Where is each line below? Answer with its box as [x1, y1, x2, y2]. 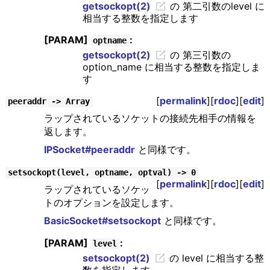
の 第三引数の [166, 49, 231, 61]
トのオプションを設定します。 [43, 196, 179, 209]
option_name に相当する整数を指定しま [82, 61, 260, 74]
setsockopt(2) [82, 251, 150, 264]
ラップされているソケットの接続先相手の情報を [43, 112, 256, 125]
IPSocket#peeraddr [43, 143, 135, 156]
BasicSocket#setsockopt [43, 215, 161, 227]
